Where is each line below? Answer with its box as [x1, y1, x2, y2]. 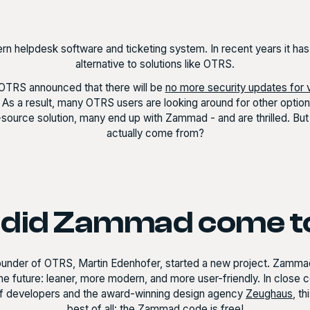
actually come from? [106, 127, 204, 140]
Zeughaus [246, 287, 293, 301]
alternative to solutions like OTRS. [75, 57, 235, 71]
